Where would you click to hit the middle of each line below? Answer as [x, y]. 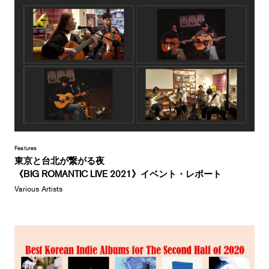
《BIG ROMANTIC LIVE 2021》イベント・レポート [118, 174]
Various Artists [38, 189]
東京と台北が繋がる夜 [59, 160]
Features [26, 148]
